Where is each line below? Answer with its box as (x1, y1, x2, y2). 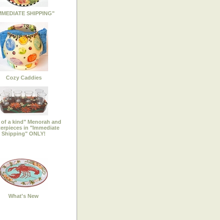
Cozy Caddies (5, 74, 42, 81)
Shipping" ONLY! (1, 130, 46, 137)
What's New (8, 192, 39, 199)
